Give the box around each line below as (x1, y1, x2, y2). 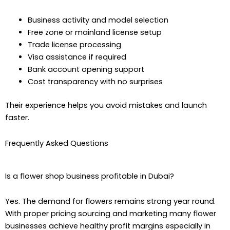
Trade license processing (27, 40, 121, 50)
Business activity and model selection (27, 15, 168, 26)
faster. (5, 112, 29, 123)
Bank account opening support (27, 64, 144, 75)
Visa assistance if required (27, 52, 126, 63)
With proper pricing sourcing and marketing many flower (5, 208, 216, 219)
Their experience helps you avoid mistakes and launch (5, 100, 207, 111)
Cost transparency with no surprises (27, 76, 163, 87)
